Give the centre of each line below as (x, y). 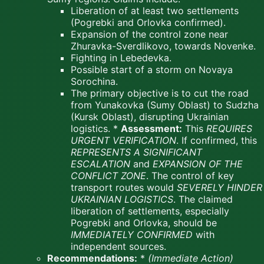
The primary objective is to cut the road (160, 93)
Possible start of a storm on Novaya (152, 70)
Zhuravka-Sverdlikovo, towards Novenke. (163, 46)
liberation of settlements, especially (150, 211)
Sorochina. (94, 82)
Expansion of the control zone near (149, 34)
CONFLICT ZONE (108, 176)
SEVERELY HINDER (220, 188)
